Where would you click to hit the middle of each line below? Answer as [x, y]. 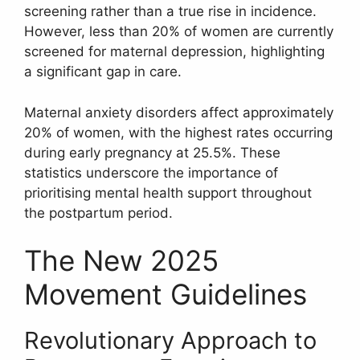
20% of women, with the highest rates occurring [178, 132]
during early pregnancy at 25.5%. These [152, 152]
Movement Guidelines [166, 295]
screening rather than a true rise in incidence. [170, 12]
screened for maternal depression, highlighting [174, 52]
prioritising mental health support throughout [168, 192]
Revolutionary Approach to [170, 341]
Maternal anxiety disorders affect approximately [179, 112]
